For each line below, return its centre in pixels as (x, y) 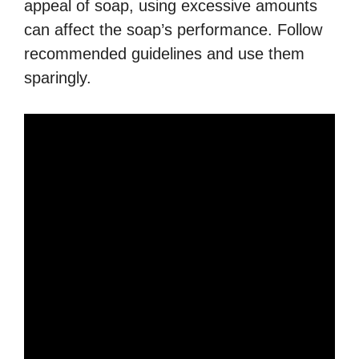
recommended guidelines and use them (164, 54)
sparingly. (58, 78)
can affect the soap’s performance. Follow (173, 30)
